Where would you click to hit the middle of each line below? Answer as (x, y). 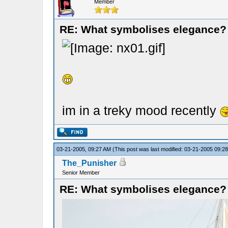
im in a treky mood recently (141, 110)
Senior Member (81, 173)
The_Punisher (89, 163)
